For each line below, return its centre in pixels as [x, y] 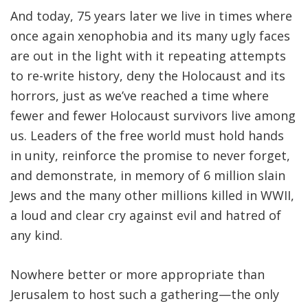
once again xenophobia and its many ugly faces [150, 36]
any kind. [36, 235]
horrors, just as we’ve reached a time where [140, 96]
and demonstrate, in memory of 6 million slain [148, 176]
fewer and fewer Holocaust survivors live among [153, 116]
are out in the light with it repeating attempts [148, 56]
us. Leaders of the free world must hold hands [147, 136]
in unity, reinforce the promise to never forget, [150, 156]
